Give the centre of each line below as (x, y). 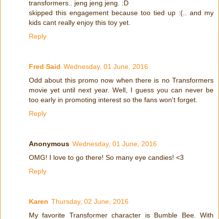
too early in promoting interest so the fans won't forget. (113, 100)
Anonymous (49, 144)
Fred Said (45, 67)
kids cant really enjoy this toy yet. (80, 23)
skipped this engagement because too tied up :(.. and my (121, 13)
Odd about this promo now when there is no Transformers (121, 80)
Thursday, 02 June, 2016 (90, 202)
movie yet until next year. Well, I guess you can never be (121, 90)
